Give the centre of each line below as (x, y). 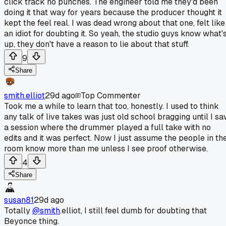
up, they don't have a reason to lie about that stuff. (97, 44)
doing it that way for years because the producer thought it (113, 12)
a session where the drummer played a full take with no (107, 127)
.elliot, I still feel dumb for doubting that (133, 210)
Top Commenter (111, 95)
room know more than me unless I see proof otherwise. (106, 148)
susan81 (19, 200)
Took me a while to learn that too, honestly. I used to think (111, 106)
